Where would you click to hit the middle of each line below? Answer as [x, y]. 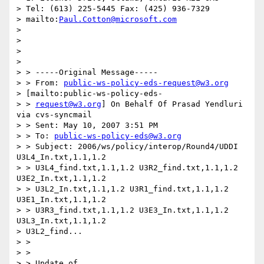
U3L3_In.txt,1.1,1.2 [61, 221]
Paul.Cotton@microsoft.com [118, 19]
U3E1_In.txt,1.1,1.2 [61, 200]
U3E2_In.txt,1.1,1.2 [61, 179]
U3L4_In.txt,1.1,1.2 [61, 157]
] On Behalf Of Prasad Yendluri [172, 104]
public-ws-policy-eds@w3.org [118, 136]
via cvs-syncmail [54, 115]
